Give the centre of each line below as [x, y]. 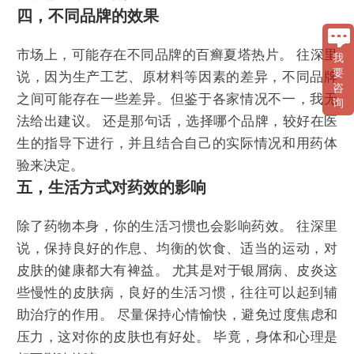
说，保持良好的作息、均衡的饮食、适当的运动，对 [177, 249]
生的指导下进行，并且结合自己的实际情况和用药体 [177, 143]
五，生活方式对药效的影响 [111, 187]
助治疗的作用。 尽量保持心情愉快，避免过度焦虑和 [177, 315]
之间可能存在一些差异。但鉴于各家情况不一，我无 [177, 99]
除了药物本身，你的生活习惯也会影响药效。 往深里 [177, 227]
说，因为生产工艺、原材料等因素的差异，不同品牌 [177, 77]
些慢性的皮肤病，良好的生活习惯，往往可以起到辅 [177, 293]
